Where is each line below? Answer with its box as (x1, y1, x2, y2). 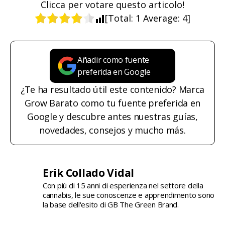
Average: (141, 12, 182, 24)
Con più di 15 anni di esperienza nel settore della (43, 180, 203, 191)
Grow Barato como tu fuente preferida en (24, 97, 201, 109)
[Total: (105, 12, 136, 24)
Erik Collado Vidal (43, 166, 135, 180)
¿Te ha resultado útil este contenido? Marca (20, 83, 205, 96)
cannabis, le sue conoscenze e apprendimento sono (43, 190, 215, 200)
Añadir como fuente (77, 54, 150, 66)
